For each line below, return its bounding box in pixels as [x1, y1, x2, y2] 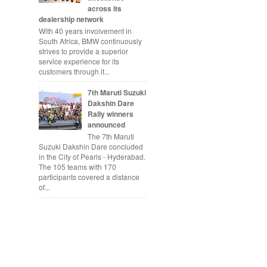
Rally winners [87, 108, 133, 119]
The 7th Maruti [87, 131, 134, 142]
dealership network [39, 13, 104, 24]
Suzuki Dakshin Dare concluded [39, 141, 143, 152]
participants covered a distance [39, 172, 139, 182]
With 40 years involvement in [39, 25, 132, 36]
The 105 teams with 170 [39, 162, 116, 172]
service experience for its [39, 55, 119, 66]
